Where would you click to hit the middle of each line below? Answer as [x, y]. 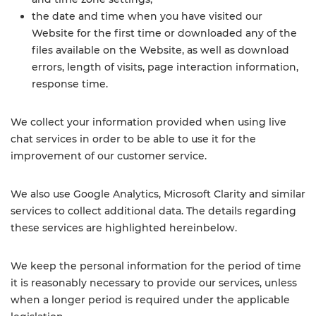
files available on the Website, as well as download [160, 50]
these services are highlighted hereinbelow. [124, 228]
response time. [70, 84]
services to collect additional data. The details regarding [153, 211]
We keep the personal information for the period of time [156, 266]
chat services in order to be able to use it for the [133, 139]
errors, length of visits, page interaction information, [165, 67]
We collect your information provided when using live [148, 122]
